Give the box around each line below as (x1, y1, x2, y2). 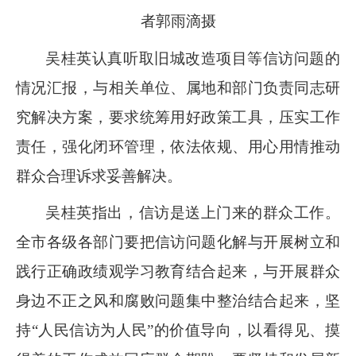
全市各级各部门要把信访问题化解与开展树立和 (16, 233, 340, 250)
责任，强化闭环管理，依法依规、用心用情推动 (16, 137, 340, 155)
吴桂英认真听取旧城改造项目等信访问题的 (45, 49, 340, 67)
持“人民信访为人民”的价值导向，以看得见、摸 (16, 321, 340, 339)
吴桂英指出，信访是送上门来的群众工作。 (45, 203, 340, 221)
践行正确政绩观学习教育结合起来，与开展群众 (16, 262, 340, 280)
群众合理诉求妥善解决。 (16, 167, 182, 184)
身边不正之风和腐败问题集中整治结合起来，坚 (16, 292, 340, 309)
